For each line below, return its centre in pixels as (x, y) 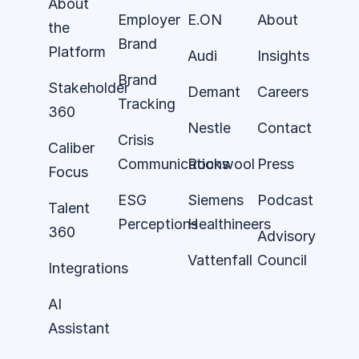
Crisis (136, 139)
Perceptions (158, 224)
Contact (284, 127)
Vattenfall (220, 260)
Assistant (79, 328)
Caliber (71, 147)
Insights (283, 55)
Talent (69, 208)
